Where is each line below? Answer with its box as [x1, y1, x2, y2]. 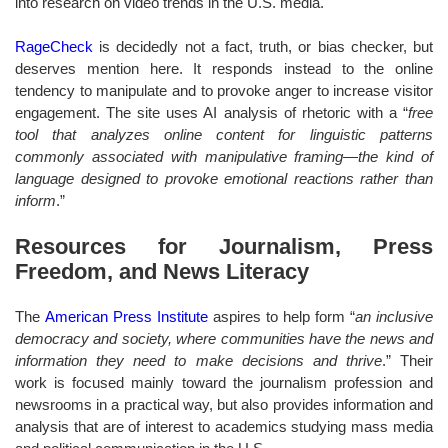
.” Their [381, 351, 433, 369]
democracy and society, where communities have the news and [15, 329, 433, 347]
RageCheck [15, 37, 93, 55]
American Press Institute [45, 307, 208, 325]
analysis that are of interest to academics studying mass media [15, 417, 433, 435]
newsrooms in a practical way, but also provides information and [15, 395, 433, 413]
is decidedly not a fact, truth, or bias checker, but [93, 37, 433, 55]
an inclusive [355, 307, 433, 325]
